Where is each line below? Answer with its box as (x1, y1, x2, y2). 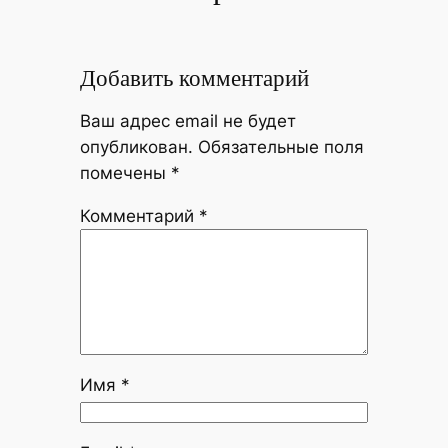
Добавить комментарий (79, 62, 309, 94)
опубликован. (79, 137, 193, 158)
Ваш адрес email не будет (79, 111, 296, 132)
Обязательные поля (197, 137, 364, 158)
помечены (79, 163, 171, 184)
